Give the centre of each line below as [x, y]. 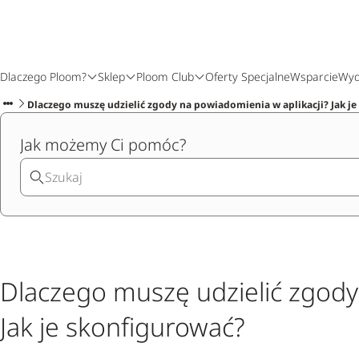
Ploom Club [165, 77]
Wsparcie [314, 77]
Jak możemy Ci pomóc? [103, 145]
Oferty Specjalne [248, 77]
